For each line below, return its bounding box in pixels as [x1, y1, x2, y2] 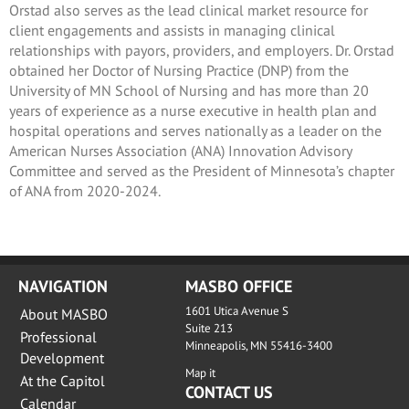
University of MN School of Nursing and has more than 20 [9, 80, 369, 100]
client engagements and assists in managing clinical [9, 20, 335, 39]
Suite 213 [184, 320, 233, 336]
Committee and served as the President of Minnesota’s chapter [9, 161, 394, 180]
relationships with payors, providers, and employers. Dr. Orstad [9, 40, 394, 59]
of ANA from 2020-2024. [9, 181, 161, 200]
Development [20, 348, 104, 367]
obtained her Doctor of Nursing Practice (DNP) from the [9, 60, 349, 79]
